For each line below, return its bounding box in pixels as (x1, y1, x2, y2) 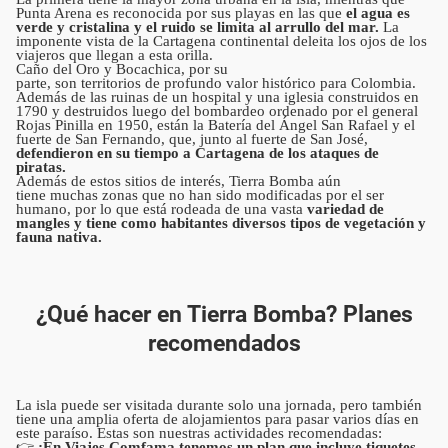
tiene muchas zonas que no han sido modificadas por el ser (16, 187, 384, 204)
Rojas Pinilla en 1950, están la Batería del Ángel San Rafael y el (16, 117, 415, 134)
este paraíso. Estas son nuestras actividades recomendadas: (16, 425, 382, 442)
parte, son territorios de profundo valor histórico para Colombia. (16, 75, 416, 92)
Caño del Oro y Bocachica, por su (16, 61, 228, 78)
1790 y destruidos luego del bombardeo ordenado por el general (16, 103, 418, 120)
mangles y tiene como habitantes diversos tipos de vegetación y (16, 215, 426, 232)
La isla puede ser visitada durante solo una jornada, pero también (16, 397, 422, 414)
